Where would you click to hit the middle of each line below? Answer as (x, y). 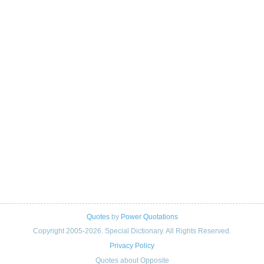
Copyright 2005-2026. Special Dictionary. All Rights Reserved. (132, 231)
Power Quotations (149, 217)
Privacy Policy (132, 246)
